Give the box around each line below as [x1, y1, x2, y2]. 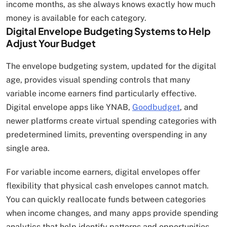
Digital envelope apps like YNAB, [6, 102, 132, 112]
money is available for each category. [6, 13, 146, 23]
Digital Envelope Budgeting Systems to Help [6, 25, 211, 37]
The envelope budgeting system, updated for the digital [6, 61, 216, 71]
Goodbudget [132, 102, 180, 112]
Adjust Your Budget [6, 37, 96, 50]
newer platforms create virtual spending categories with [6, 116, 216, 126]
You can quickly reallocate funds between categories [6, 195, 206, 205]
